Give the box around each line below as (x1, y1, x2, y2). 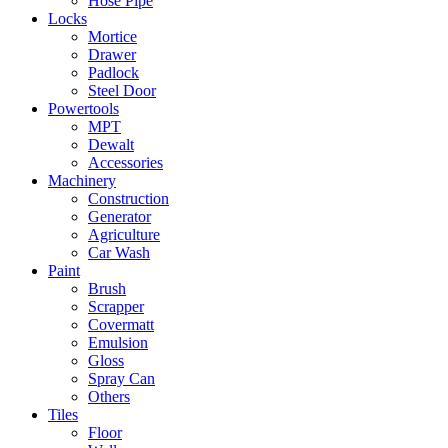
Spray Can (88, 370, 155, 387)
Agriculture (88, 226, 160, 243)
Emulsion (88, 334, 148, 351)
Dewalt (88, 136, 134, 153)
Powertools (48, 100, 119, 117)
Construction (88, 190, 169, 207)
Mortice (88, 28, 137, 45)
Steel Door (88, 82, 156, 99)
